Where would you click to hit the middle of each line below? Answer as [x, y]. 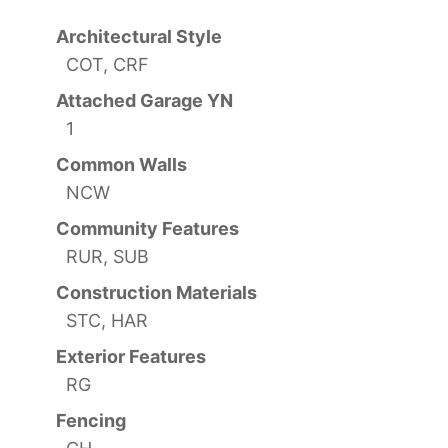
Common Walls [121, 164]
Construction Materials [156, 292]
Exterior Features [131, 356]
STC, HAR [107, 320]
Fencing [91, 420]
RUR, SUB [107, 256]
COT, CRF [107, 64]
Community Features [147, 228]
